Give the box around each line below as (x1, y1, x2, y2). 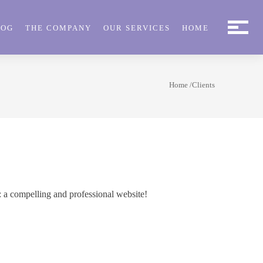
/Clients (188, 80, 215, 89)
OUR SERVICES (103, 23, 170, 32)
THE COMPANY (25, 23, 92, 32)
